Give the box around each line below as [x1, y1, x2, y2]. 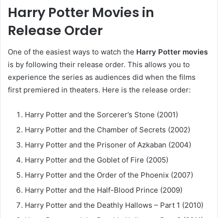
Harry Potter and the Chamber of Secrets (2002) [25, 125, 190, 135]
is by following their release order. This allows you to [8, 60, 190, 70]
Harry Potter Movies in [8, 3, 154, 21]
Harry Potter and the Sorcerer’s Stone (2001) [25, 110, 178, 120]
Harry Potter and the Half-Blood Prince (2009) [25, 185, 182, 195]
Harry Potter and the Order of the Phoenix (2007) [25, 170, 193, 180]
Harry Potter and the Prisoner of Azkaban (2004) [25, 140, 191, 150]
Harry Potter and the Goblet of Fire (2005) [25, 155, 168, 165]
